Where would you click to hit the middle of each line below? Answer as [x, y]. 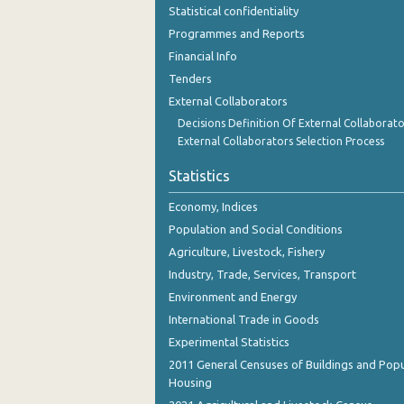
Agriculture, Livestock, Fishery [247, 251]
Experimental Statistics [229, 341]
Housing [190, 382]
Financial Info [203, 55]
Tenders [190, 78]
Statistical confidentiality [234, 10]
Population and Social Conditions [256, 229]
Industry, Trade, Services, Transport [262, 274]
